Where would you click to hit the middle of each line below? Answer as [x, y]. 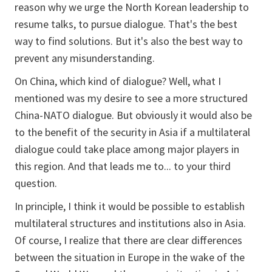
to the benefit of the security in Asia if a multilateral [132, 132]
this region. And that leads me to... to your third [123, 166]
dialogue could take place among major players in [127, 149]
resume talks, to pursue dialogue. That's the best [126, 24]
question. [36, 183]
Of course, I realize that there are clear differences [128, 240]
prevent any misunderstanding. [85, 58]
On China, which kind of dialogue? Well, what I [118, 81]
